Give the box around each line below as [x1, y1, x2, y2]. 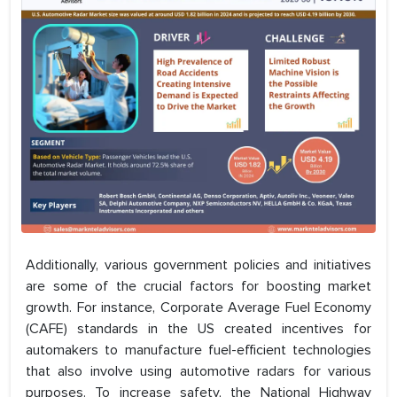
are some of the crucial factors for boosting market [26, 277, 371, 296]
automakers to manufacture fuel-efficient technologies [26, 341, 371, 360]
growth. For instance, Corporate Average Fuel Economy [26, 299, 371, 317]
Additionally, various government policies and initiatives [26, 256, 371, 275]
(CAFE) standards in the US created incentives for [26, 320, 371, 339]
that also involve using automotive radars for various [26, 362, 371, 381]
